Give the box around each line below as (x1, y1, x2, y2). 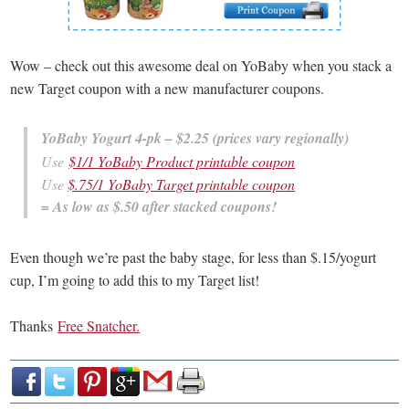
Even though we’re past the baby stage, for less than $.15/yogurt (10, 246, 377, 267)
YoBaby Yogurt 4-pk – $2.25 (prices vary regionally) (41, 127, 350, 148)
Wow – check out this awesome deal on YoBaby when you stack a (10, 55, 393, 75)
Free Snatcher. (58, 315, 141, 335)
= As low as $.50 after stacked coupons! (41, 195, 278, 216)
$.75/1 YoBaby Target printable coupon (68, 173, 296, 194)
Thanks (10, 315, 58, 335)
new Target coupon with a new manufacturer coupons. (10, 78, 325, 98)
